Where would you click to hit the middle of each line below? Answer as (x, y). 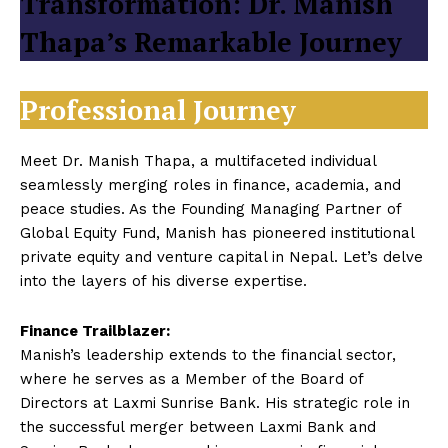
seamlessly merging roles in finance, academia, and (210, 185)
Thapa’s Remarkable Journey (211, 42)
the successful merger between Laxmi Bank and (198, 427)
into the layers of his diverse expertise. (163, 281)
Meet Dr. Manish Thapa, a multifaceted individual (198, 161)
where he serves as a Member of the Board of (191, 379)
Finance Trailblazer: (95, 331)
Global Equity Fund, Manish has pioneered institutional (217, 233)
